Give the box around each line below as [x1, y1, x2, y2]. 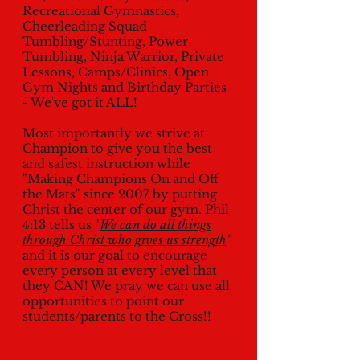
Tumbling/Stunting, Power [22, 34, 188, 49]
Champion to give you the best [22, 141, 212, 156]
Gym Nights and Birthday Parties [22, 80, 227, 95]
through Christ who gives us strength [22, 232, 227, 247]
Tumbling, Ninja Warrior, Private [22, 49, 224, 64]
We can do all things [100, 217, 211, 232]
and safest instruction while [22, 156, 190, 171]
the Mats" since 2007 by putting [22, 186, 217, 202]
